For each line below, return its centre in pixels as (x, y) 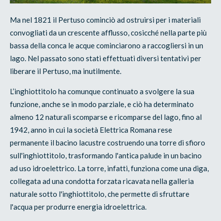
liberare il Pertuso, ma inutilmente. (66, 71)
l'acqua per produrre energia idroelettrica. (78, 206)
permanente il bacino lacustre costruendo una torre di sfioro (108, 142)
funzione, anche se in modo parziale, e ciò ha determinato (102, 104)
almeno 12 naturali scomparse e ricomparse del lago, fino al (106, 117)
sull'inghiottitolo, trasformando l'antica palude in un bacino (106, 155)
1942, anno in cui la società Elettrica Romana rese (91, 129)
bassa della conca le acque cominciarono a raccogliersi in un (107, 45)
